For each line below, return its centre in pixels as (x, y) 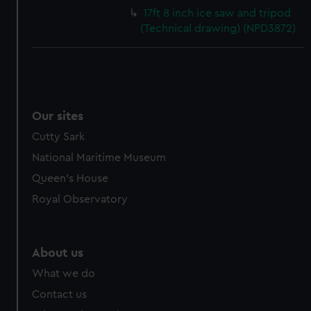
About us (58, 253)
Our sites (58, 116)
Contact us (60, 294)
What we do (64, 274)
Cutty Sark (59, 137)
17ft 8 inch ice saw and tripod (217, 13)
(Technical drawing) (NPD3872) (218, 28)
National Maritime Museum (99, 158)
